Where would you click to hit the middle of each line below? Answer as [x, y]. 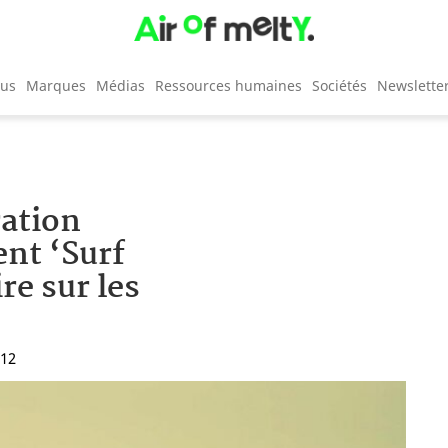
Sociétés [339, 85]
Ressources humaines [228, 85]
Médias [120, 85]
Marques [56, 85]
